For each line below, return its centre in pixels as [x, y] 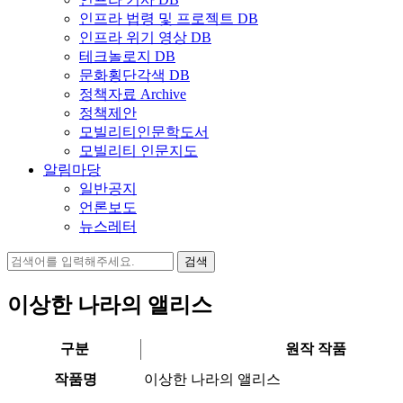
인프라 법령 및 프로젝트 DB [169, 18]
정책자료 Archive [133, 94]
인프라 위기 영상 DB [145, 37]
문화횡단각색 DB [134, 75]
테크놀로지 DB [127, 56]
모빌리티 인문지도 [139, 151]
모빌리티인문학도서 [144, 132]
